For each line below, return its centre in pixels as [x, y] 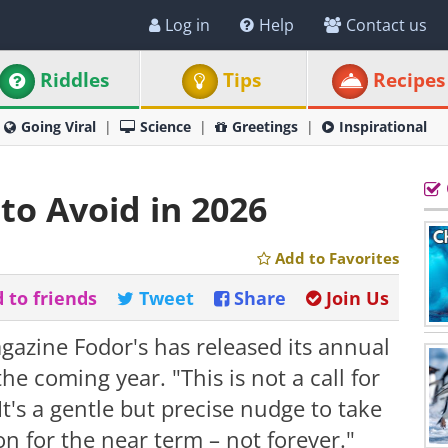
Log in [187, 25]
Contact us [386, 25]
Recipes [408, 80]
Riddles [75, 80]
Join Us [357, 298]
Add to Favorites [337, 258]
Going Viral [58, 126]
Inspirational [383, 126]
